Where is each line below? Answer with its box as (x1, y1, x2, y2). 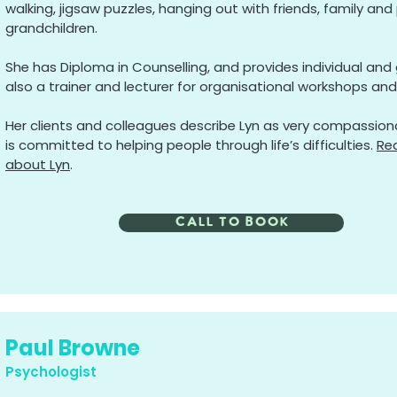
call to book (174, 214, 289, 230)
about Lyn (5, 155, 70, 174)
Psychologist (5, 362, 97, 381)
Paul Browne (5, 333, 140, 362)
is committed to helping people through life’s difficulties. (5, 136, 377, 154)
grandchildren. (5, 19, 97, 37)
